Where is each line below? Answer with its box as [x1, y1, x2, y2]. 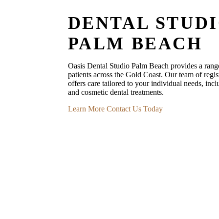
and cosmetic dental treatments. [67, 88, 164, 96]
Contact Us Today [106, 104, 163, 113]
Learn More [67, 104, 105, 113]
